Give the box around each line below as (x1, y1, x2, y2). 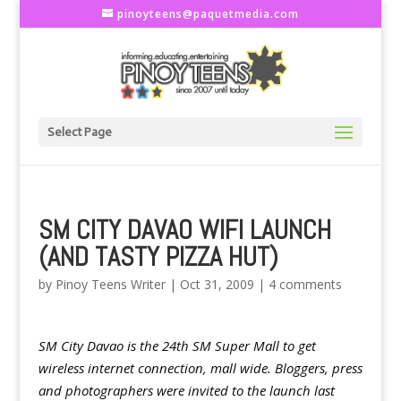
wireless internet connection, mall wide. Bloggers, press (38, 359, 363, 377)
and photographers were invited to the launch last (38, 381, 335, 399)
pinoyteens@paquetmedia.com (116, 6, 299, 21)
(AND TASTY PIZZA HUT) (38, 240, 278, 274)
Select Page (47, 124, 112, 140)
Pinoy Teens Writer (55, 276, 166, 293)
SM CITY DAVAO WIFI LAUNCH (38, 213, 331, 247)
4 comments (268, 276, 342, 293)
